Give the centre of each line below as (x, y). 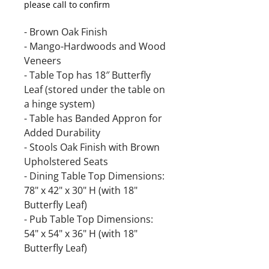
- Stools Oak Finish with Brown (92, 147)
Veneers (43, 61)
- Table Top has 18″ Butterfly (87, 75)
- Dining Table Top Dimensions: (94, 176)
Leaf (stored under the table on (95, 89)
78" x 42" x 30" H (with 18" (81, 190)
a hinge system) (59, 104)
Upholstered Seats (66, 162)
